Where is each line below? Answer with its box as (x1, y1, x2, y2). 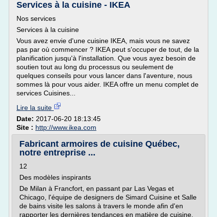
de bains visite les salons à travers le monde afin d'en (19, 202, 183, 210)
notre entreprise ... (19, 148, 95, 157)
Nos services (16, 15, 56, 22)
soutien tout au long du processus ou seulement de (16, 63, 173, 71)
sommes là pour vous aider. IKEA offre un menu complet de (16, 80, 199, 88)
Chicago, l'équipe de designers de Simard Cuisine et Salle (19, 193, 197, 201)
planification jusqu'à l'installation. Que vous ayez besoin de (16, 54, 196, 62)
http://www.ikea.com (35, 124, 96, 131)
